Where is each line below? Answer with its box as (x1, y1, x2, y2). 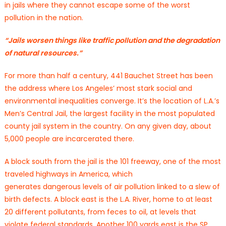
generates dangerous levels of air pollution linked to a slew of (4, 181, 220, 192)
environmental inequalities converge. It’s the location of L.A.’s (4, 95, 219, 106)
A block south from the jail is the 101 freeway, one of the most (4, 156, 221, 166)
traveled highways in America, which (4, 168, 133, 179)
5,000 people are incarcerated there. (4, 133, 134, 144)
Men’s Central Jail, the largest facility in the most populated (4, 108, 215, 119)
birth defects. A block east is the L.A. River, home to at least (4, 194, 212, 204)
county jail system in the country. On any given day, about (4, 121, 211, 131)
